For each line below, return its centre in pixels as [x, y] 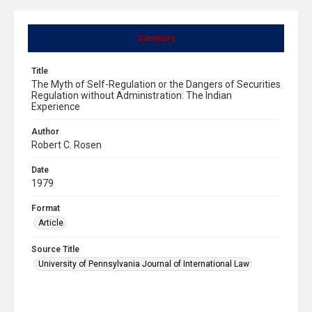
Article [51, 223]
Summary [156, 38]
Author [45, 131]
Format [46, 208]
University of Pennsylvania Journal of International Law [144, 264]
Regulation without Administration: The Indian [132, 95]
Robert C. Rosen [67, 145]
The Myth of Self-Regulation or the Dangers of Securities [156, 84]
